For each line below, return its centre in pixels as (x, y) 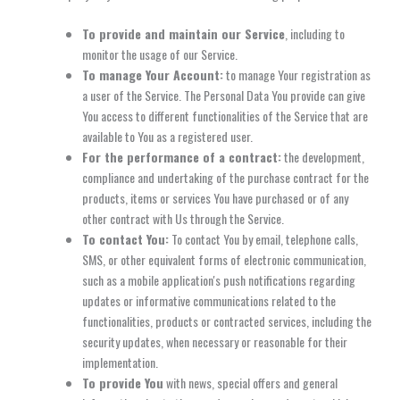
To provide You (123, 382)
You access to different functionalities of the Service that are (225, 115)
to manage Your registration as (297, 74)
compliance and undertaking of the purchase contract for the (225, 177)
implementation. (120, 362)
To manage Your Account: (153, 74)
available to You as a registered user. (167, 136)
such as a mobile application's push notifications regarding (219, 279)
